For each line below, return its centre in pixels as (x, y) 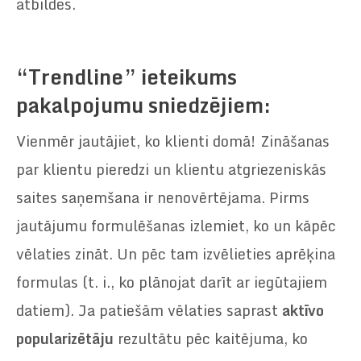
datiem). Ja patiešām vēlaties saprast (149, 310)
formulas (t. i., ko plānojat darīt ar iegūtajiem (172, 282)
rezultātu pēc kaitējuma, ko (211, 338)
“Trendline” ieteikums (127, 77)
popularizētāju (65, 338)
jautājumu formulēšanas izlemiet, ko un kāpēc (176, 225)
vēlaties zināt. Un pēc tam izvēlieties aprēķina (176, 253)
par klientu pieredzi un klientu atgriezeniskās (171, 169)
